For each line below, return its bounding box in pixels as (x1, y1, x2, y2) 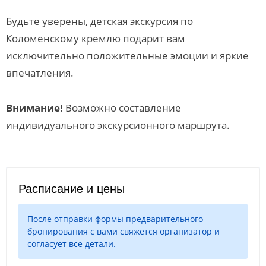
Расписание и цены (18, 182, 125, 195)
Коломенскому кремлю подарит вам (6, 31, 185, 45)
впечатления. (6, 66, 74, 80)
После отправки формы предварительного (27, 213, 203, 224)
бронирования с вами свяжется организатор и (27, 226, 220, 237)
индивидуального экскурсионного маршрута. (6, 118, 230, 132)
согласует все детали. (27, 238, 116, 249)
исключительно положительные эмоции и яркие (6, 49, 249, 62)
